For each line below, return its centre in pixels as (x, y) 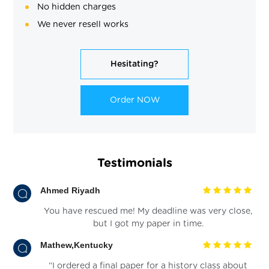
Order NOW (134, 100)
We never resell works (83, 24)
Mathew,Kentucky (77, 245)
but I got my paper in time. (148, 224)
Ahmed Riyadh (71, 190)
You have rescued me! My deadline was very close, (148, 211)
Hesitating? (134, 64)
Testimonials (134, 163)
